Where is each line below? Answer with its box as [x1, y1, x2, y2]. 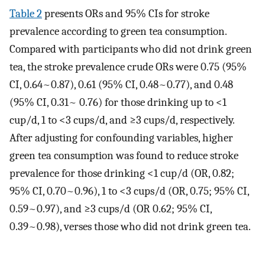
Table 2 [9, 7, 42, 20]
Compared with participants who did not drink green [9, 42, 252, 56]
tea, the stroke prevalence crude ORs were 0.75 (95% [9, 60, 247, 73]
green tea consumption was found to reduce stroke [9, 148, 238, 162]
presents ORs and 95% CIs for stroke [42, 7, 209, 20]
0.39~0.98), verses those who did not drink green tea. [9, 219, 251, 233]
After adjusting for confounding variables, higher [9, 131, 233, 144]
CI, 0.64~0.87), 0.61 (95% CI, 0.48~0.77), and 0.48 [9, 77, 233, 91]
